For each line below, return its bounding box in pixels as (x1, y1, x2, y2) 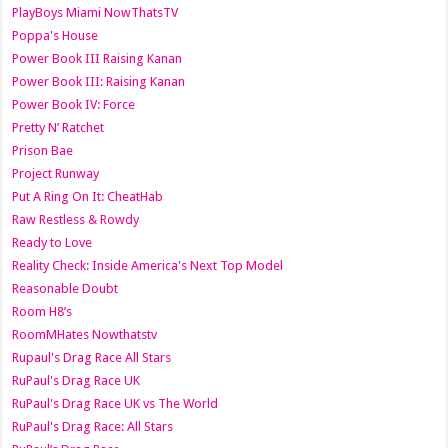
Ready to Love (12, 235, 93, 251)
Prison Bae (12, 143, 74, 159)
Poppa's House (12, 28, 99, 44)
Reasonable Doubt (12, 281, 119, 297)
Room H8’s (12, 304, 73, 320)
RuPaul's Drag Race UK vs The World (12, 396, 219, 412)
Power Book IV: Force (12, 97, 136, 113)
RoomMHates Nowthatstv (12, 327, 158, 343)
